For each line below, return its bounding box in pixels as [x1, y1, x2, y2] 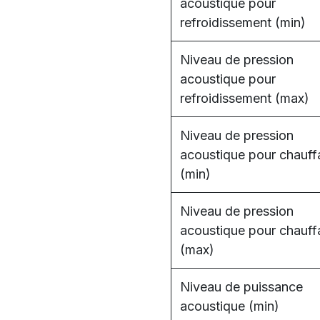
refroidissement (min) [180, 15, 306, 30]
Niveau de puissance [180, 279, 303, 294]
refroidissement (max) [180, 91, 309, 106]
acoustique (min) [180, 299, 279, 314]
